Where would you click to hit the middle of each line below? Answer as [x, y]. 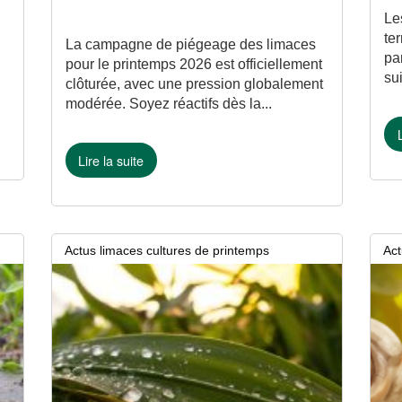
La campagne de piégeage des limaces [190, 45]
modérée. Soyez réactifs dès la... [168, 104]
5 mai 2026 [83, 278]
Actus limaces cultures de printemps [166, 250]
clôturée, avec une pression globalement [194, 84]
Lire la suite [111, 160]
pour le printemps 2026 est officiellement [193, 65]
